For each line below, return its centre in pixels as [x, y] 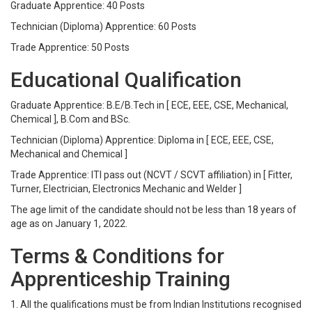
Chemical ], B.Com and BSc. [70, 119]
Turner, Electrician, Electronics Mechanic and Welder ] [126, 189]
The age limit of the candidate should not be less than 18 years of [154, 210]
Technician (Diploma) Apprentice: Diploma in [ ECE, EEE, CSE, [142, 140]
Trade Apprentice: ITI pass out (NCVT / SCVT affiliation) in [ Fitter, [151, 175]
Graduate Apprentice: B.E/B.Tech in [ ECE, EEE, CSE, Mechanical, [149, 105]
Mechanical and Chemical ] [69, 154]
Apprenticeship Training [120, 279]
